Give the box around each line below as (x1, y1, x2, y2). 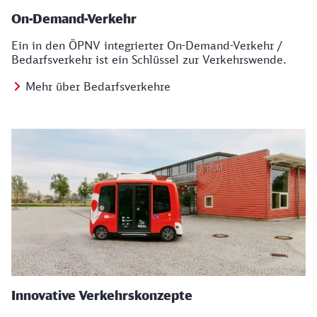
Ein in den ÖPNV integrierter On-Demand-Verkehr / (11, 38, 282, 52)
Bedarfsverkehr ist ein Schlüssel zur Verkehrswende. (11, 52, 287, 67)
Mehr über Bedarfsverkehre (25, 79, 171, 93)
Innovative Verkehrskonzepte (11, 287, 192, 303)
